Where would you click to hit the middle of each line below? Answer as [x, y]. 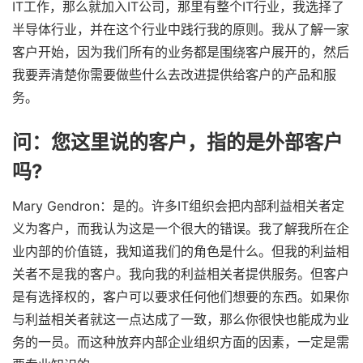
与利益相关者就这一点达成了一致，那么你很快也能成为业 [180, 319]
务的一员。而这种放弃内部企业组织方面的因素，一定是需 [180, 342]
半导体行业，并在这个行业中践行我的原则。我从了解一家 [180, 30]
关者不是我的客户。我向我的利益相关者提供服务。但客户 [180, 273]
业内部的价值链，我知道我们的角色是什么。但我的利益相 [180, 251]
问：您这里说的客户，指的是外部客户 [177, 143]
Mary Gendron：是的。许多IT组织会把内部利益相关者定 [178, 205]
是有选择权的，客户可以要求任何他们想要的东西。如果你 [180, 296]
